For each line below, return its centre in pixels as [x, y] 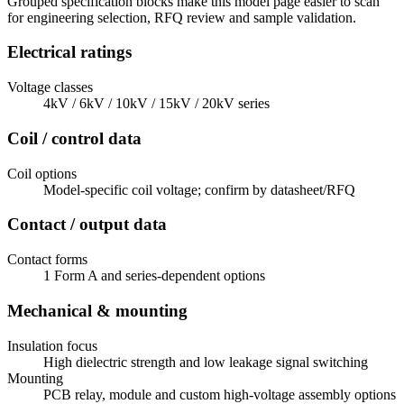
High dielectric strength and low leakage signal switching [206, 362]
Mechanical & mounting [97, 310]
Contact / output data [87, 225]
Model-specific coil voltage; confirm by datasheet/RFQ [199, 189]
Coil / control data [74, 138]
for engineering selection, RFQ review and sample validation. [182, 17]
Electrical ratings [69, 52]
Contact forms [47, 260]
